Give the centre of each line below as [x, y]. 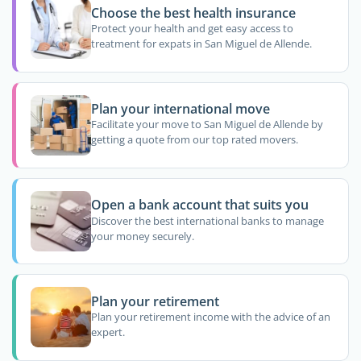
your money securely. [142, 236]
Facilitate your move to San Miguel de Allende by [207, 124]
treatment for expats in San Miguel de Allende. [201, 44]
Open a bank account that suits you [199, 205]
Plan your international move [180, 109]
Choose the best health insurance [193, 12]
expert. [108, 332]
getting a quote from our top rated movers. [194, 140]
